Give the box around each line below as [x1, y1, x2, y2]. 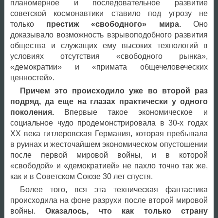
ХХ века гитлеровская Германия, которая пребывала [10, 129, 208, 138]
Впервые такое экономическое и [54, 108, 208, 116]
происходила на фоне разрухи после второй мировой [10, 196, 208, 204]
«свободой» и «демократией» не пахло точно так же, [10, 161, 208, 170]
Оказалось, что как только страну [45, 206, 208, 215]
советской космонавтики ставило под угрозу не [10, 9, 208, 18]
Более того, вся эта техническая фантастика [19, 185, 208, 194]
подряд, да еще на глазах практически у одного [10, 97, 208, 106]
